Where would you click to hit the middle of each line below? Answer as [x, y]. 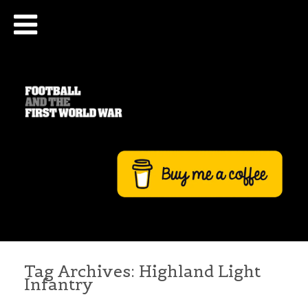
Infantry [59, 285]
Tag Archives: [81, 272]
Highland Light [200, 272]
